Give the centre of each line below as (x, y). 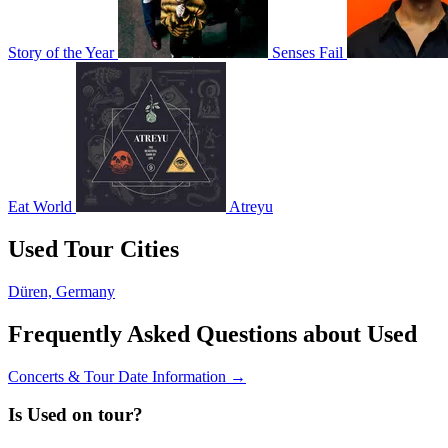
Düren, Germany (61, 291)
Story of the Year (61, 52)
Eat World (40, 206)
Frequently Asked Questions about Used (212, 333)
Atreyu (251, 206)
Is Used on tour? (75, 415)
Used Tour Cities (93, 248)
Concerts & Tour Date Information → (127, 376)
